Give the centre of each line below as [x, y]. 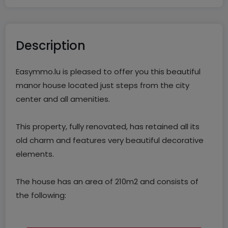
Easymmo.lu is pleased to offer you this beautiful [108, 72]
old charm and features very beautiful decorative [110, 140]
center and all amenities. [63, 99]
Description [55, 46]
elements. [35, 154]
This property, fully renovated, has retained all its [108, 126]
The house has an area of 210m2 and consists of [107, 181]
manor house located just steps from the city [103, 85]
